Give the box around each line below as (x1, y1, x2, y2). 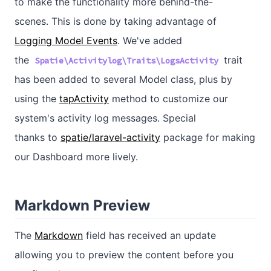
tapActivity (59, 92, 109, 105)
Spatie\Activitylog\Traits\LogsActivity (34, 54, 218, 66)
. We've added (117, 34, 182, 47)
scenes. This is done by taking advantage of (15, 15, 217, 27)
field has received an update (83, 229, 216, 241)
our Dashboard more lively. (15, 150, 138, 163)
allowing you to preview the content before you (15, 248, 233, 261)
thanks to (15, 131, 60, 143)
